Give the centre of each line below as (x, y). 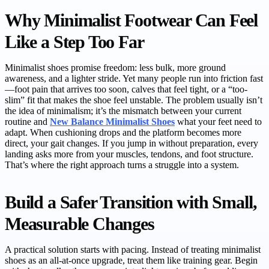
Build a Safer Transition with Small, (131, 203)
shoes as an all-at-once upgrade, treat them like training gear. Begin (131, 261)
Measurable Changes (80, 224)
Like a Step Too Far (74, 42)
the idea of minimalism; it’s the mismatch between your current (123, 111)
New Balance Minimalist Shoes (112, 122)
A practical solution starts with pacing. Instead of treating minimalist (133, 250)
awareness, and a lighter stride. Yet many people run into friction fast (134, 79)
